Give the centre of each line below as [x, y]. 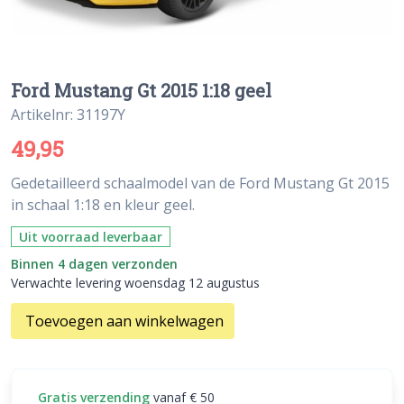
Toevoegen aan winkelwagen [124, 321]
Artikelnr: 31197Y [68, 114]
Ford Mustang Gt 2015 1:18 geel [141, 90]
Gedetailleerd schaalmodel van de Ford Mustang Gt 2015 [200, 183]
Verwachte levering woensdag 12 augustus [135, 282]
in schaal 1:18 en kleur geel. [103, 204]
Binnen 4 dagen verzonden [94, 263]
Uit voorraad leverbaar [91, 236]
